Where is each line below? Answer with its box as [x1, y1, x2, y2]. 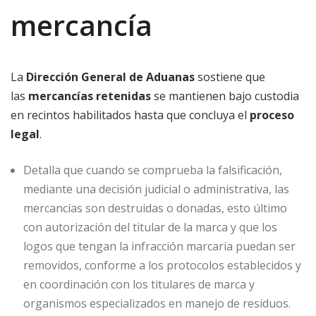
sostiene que [195, 69, 265, 85]
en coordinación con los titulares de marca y [23, 276, 255, 293]
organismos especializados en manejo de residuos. [23, 296, 291, 312]
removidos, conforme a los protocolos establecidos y [23, 257, 301, 274]
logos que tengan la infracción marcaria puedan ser [23, 238, 296, 255]
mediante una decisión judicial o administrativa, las [23, 181, 289, 197]
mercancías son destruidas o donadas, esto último [23, 200, 287, 217]
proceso [250, 107, 294, 123]
